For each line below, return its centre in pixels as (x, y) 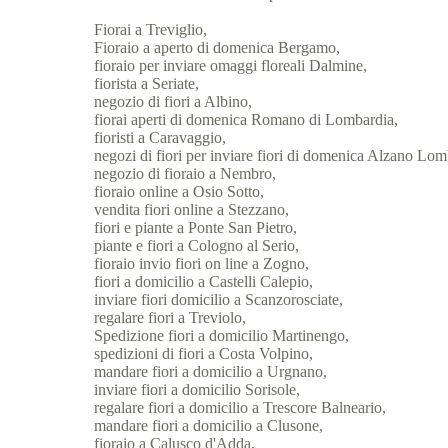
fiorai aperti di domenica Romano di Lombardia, (246, 120)
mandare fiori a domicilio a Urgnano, (211, 372)
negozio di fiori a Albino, (173, 102)
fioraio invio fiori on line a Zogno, (202, 264)
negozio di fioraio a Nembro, (185, 174)
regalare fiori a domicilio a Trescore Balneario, (240, 408)
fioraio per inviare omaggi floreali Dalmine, (231, 66)
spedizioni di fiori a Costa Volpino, (204, 354)
